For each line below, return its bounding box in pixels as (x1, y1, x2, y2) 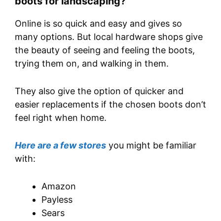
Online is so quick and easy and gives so (15, 18, 182, 29)
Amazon (41, 181, 76, 191)
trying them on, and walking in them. (15, 58, 169, 69)
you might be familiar (106, 140, 196, 150)
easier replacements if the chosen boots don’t (15, 99, 206, 110)
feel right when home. (15, 112, 107, 123)
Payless (41, 194, 73, 205)
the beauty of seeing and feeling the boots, (15, 45, 195, 56)
